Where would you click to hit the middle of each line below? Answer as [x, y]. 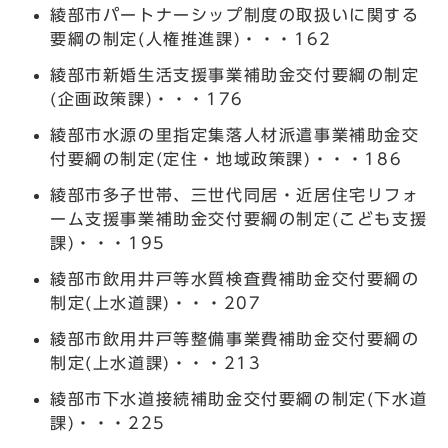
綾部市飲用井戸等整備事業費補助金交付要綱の [235, 338]
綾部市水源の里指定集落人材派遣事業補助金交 [235, 134]
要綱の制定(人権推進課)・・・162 [191, 38]
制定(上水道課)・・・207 [156, 302]
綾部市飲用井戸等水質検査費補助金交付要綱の [235, 278]
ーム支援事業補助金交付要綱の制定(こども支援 [239, 218]
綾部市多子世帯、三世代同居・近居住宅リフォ [235, 194]
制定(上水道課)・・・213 [156, 362]
